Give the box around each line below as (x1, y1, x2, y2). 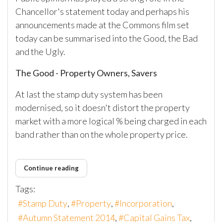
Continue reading (24, 164, 79, 172)
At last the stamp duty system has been (15, 89, 163, 100)
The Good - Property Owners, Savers (15, 67, 157, 79)
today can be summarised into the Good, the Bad (15, 33, 198, 44)
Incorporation (119, 198, 172, 209)
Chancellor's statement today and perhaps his (15, 6, 189, 17)
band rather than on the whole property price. (15, 129, 188, 140)
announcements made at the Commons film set (15, 19, 189, 31)
